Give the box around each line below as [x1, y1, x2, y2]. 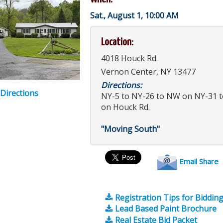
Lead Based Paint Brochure [115, 203, 217, 215]
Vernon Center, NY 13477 [101, 66, 196, 77]
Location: [101, 37, 133, 47]
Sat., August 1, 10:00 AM [90, 10, 179, 21]
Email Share [177, 156, 219, 166]
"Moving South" [101, 123, 160, 134]
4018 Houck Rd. [101, 53, 158, 64]
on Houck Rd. [101, 102, 150, 112]
